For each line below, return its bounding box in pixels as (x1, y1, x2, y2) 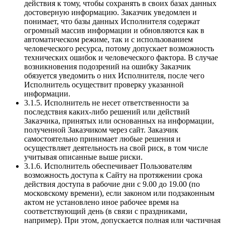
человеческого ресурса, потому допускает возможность (24, 44, 214, 53)
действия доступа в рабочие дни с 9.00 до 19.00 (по (24, 180, 200, 189)
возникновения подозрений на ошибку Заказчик (24, 62, 191, 71)
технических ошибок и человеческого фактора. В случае (24, 53, 218, 62)
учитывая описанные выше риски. (24, 153, 143, 162)
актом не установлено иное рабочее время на (24, 198, 179, 207)
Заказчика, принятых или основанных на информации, (24, 117, 214, 126)
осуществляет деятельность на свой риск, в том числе (24, 144, 208, 153)
